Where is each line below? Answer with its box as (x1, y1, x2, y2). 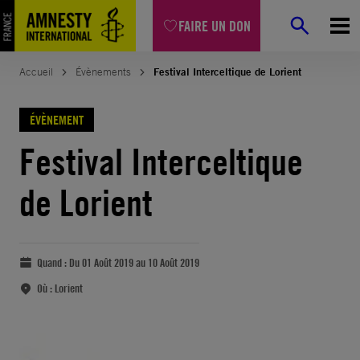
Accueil (19, 65, 53, 79)
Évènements (76, 65, 131, 79)
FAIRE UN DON (178, 16, 251, 35)
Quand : (37, 256, 69, 269)
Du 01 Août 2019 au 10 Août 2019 (69, 256, 199, 269)
